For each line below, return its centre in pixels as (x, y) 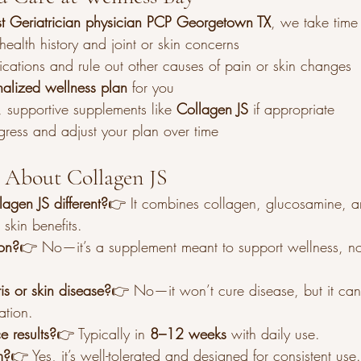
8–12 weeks (188, 334)
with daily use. (273, 334)
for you (151, 87)
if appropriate (291, 109)
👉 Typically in (103, 334)
